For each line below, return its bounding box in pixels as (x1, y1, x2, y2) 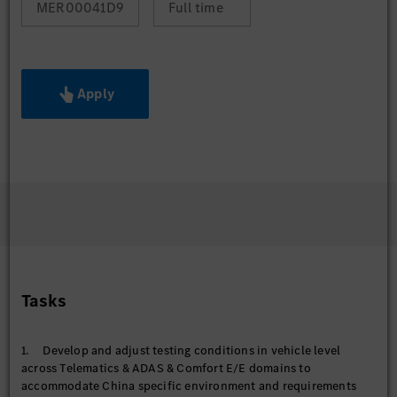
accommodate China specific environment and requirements (21, 378, 357, 394)
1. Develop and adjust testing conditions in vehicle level (21, 342, 341, 359)
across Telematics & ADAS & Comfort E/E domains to (21, 360, 311, 377)
